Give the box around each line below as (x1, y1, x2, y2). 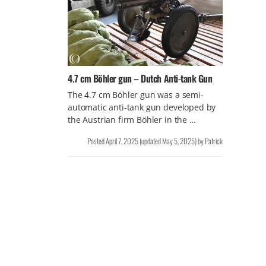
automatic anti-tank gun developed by (68, 101, 216, 113)
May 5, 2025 (161, 135, 195, 147)
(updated (138, 135, 162, 147)
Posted (87, 135, 106, 147)
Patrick (204, 135, 223, 147)
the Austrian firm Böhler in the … (68, 113, 196, 125)
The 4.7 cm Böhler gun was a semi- (68, 88, 204, 100)
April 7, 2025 (105, 135, 138, 147)
